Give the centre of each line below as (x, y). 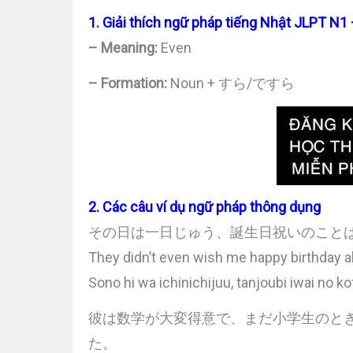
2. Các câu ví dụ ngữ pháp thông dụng (204, 207)
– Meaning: (123, 48)
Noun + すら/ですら (232, 83)
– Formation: (129, 83)
